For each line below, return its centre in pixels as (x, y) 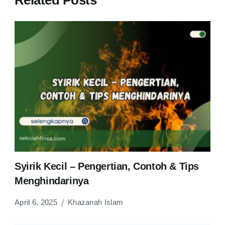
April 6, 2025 (36, 202)
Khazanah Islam (95, 202)
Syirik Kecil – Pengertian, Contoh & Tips (107, 166)
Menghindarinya (52, 181)
